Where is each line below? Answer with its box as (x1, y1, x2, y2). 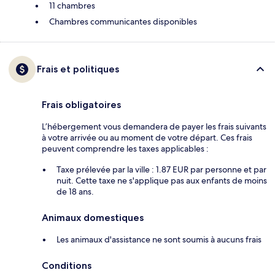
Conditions (42, 260, 91, 272)
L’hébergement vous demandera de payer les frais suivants (42, 121, 266, 133)
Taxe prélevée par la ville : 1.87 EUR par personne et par (56, 164, 266, 176)
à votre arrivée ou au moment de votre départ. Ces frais (42, 132, 252, 144)
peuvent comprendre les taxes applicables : (42, 143, 209, 155)
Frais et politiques (37, 63, 119, 76)
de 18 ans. (56, 186, 94, 198)
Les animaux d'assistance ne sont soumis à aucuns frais (56, 234, 261, 246)
